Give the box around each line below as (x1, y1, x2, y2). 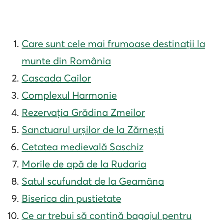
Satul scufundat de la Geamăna (22, 175, 164, 188)
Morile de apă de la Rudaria (22, 158, 146, 170)
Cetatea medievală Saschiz (22, 140, 143, 153)
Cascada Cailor (22, 72, 91, 84)
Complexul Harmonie (22, 89, 117, 102)
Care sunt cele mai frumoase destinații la (22, 37, 205, 50)
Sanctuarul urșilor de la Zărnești (22, 123, 164, 136)
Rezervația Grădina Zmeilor (22, 106, 145, 119)
